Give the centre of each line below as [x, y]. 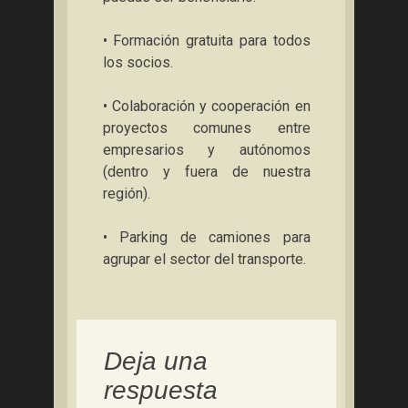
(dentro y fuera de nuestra [206, 172]
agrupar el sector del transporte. [204, 259]
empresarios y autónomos [206, 150]
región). [126, 194]
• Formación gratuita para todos [206, 41]
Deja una [156, 361]
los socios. [138, 62]
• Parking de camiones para [206, 237]
